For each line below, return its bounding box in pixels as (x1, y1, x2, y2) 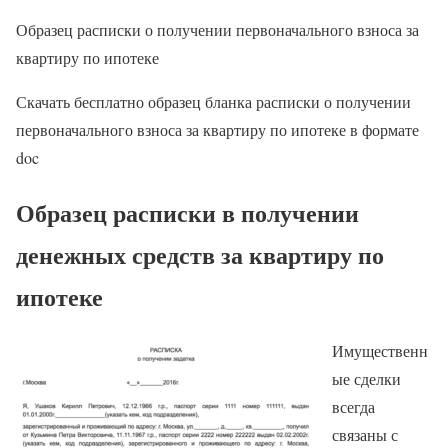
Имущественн (332, 340, 428, 362)
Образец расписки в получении (16, 194, 359, 230)
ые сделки (332, 368, 401, 390)
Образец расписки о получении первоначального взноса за (16, 18, 419, 40)
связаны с (332, 424, 398, 446)
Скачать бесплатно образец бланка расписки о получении (16, 90, 411, 112)
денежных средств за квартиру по (16, 236, 384, 272)
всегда (332, 396, 375, 418)
